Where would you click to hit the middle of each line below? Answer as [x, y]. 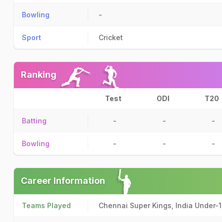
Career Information [63, 181]
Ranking [39, 75]
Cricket [111, 37]
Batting [34, 121]
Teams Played [46, 205]
